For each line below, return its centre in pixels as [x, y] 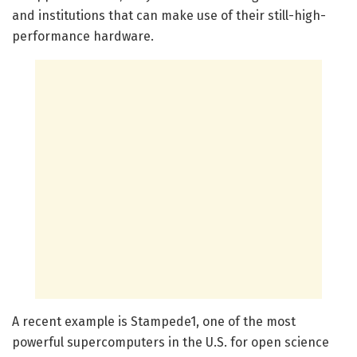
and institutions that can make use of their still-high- [169, 15]
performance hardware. [83, 36]
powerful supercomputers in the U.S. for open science [171, 342]
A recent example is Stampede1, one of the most [154, 321]
